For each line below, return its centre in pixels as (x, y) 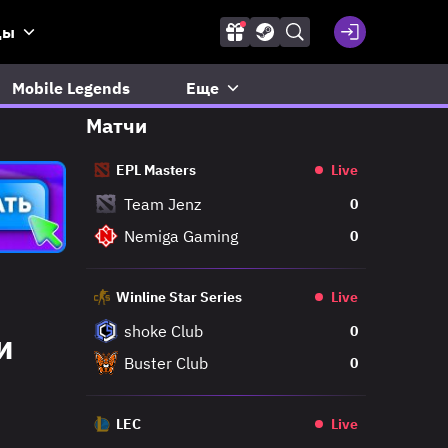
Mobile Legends (70, 88)
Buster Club (166, 363)
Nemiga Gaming (181, 236)
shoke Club (163, 331)
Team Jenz (162, 204)
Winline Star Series (179, 297)
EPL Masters (156, 170)
